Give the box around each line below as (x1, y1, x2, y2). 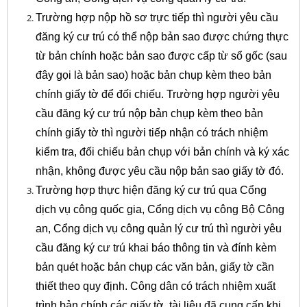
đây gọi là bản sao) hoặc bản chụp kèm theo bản (35, 69, 271, 81)
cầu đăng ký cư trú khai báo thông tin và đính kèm (35, 241, 276, 254)
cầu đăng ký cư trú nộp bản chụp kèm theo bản (35, 107, 263, 119)
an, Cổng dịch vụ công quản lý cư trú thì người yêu (35, 222, 282, 234)
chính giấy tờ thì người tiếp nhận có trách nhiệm (35, 126, 268, 138)
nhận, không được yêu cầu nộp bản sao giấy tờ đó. (35, 164, 284, 177)
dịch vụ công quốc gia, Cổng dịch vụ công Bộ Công (35, 203, 284, 215)
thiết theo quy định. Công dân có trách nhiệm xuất (35, 280, 275, 292)
